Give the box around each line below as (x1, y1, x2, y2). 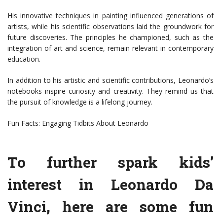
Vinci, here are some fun (7, 197, 214, 217)
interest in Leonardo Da (7, 175, 214, 194)
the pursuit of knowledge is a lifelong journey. (7, 97, 152, 107)
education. (7, 54, 40, 64)
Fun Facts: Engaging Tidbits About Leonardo (7, 118, 148, 128)
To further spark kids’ (7, 152, 214, 172)
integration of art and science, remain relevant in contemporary (7, 43, 214, 53)
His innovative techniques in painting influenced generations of (7, 11, 214, 21)
